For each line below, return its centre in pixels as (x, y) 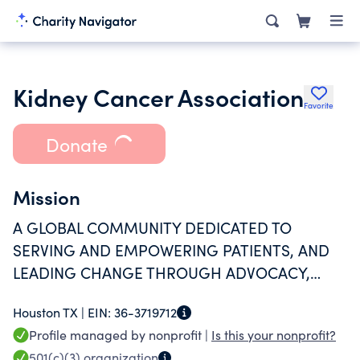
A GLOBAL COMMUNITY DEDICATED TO (152, 227)
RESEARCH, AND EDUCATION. (118, 295)
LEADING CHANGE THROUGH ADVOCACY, (162, 272)
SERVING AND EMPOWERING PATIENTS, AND (171, 250)
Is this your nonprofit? (274, 335)
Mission (47, 196)
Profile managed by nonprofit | (120, 335)
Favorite (319, 105)
